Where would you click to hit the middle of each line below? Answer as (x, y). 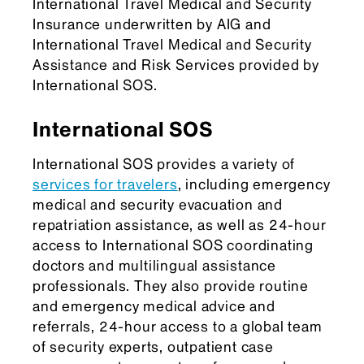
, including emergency (254, 184)
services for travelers (105, 184)
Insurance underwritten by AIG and (152, 24)
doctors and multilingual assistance (154, 266)
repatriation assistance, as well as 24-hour (180, 225)
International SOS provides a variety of (164, 164)
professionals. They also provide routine (171, 286)
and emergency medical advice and (154, 306)
